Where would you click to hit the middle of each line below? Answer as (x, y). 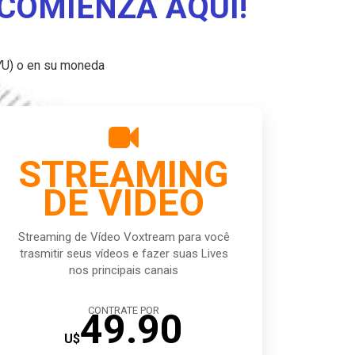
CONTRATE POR (124, 310)
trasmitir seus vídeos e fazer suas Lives (124, 254)
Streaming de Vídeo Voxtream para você (124, 237)
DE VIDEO (124, 202)
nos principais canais (124, 270)
